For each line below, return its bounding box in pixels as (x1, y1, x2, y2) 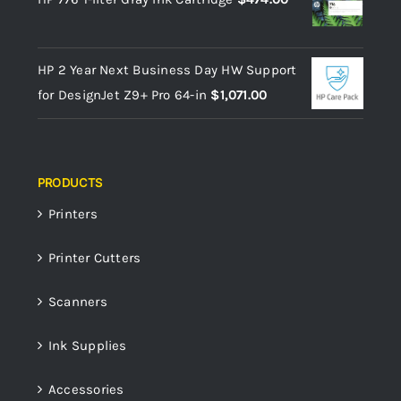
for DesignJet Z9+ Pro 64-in (38, 86, 208, 103)
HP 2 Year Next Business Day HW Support (38, 61, 297, 78)
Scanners (48, 293, 107, 310)
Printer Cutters (48, 249, 141, 266)
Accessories (48, 380, 124, 397)
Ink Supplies (48, 337, 127, 354)
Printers (48, 205, 98, 222)
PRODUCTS (38, 175, 103, 190)
